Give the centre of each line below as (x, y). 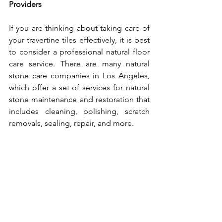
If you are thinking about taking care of (79, 28)
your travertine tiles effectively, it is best (79, 40)
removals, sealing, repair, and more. (72, 123)
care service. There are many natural (79, 63)
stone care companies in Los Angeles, (79, 75)
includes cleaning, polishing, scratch (79, 111)
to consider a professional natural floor (79, 52)
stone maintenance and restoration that (79, 99)
